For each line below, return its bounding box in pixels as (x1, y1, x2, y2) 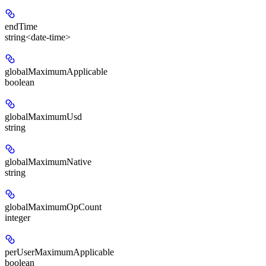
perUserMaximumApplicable (5, 247, 114, 258)
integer (5, 213, 30, 223)
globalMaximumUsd (5, 112, 82, 122)
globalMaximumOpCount (5, 202, 102, 213)
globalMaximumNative (5, 157, 91, 167)
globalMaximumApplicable (5, 66, 107, 77)
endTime (5, 21, 37, 32)
